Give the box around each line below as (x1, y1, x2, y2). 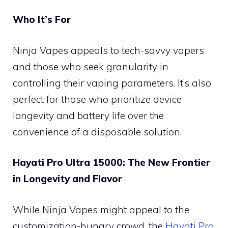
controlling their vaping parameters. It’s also (13, 76, 211, 89)
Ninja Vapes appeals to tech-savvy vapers (13, 44, 204, 56)
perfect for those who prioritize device (13, 93, 182, 105)
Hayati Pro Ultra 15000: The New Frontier (13, 156, 210, 168)
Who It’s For (13, 13, 71, 25)
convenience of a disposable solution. (13, 125, 182, 138)
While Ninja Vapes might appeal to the (13, 203, 189, 216)
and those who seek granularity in (13, 60, 168, 73)
